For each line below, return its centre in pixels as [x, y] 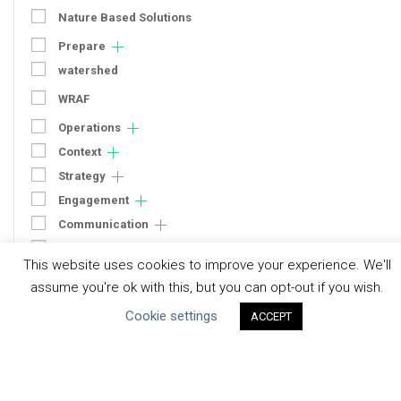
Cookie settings [171, 316]
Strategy [82, 176]
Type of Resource [81, 325]
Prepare [82, 47]
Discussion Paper [108, 387]
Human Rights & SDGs [120, 249]
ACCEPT [271, 316]
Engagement [94, 200]
